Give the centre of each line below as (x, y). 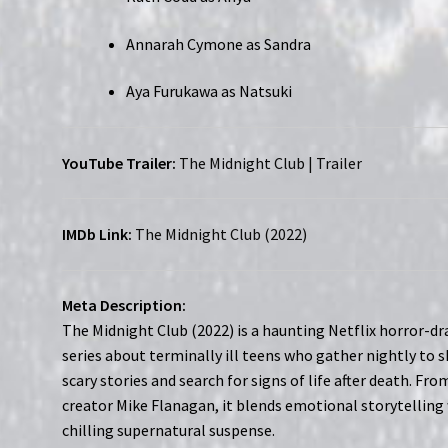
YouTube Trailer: (119, 162)
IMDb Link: (97, 233)
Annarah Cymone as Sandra (219, 43)
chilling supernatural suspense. (169, 430)
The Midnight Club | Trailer (272, 162)
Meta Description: (124, 305)
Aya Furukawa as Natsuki (209, 91)
